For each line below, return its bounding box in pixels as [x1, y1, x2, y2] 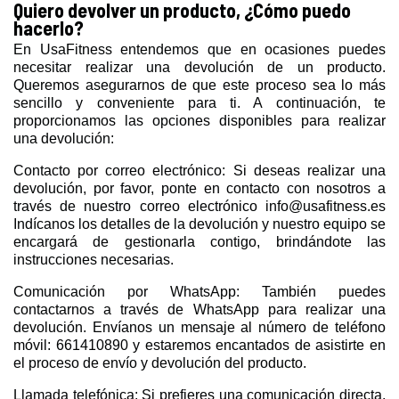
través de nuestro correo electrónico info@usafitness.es [13, 198, 386, 214]
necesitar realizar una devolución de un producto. [13, 59, 386, 75]
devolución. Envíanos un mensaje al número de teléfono [13, 319, 386, 335]
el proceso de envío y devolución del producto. [13, 354, 306, 370]
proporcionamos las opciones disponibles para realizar [13, 112, 386, 128]
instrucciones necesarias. [13, 251, 174, 267]
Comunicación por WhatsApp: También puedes [13, 283, 386, 299]
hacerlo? [13, 15, 84, 39]
